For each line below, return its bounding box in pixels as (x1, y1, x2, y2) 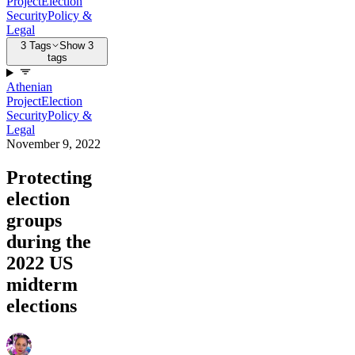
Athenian (6, 80, 52, 94)
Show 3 (59, 40, 94, 52)
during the (6, 231, 91, 253)
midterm (6, 274, 78, 296)
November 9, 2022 (6, 137, 101, 151)
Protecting (6, 167, 92, 189)
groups (6, 210, 62, 231)
